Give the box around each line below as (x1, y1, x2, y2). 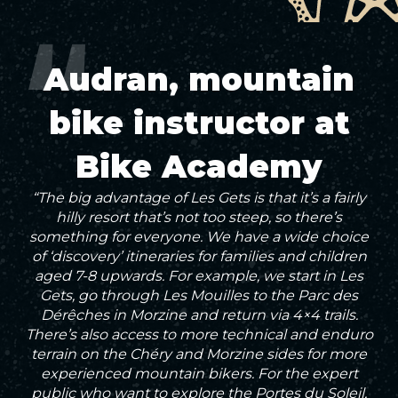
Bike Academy (76, 147, 322, 186)
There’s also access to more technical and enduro (25, 326, 373, 343)
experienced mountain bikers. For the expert (40, 365, 358, 382)
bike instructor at (48, 104, 350, 142)
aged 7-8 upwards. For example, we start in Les (35, 267, 363, 284)
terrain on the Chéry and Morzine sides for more (31, 346, 367, 362)
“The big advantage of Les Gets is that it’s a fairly (32, 189, 366, 206)
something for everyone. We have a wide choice (29, 228, 369, 245)
